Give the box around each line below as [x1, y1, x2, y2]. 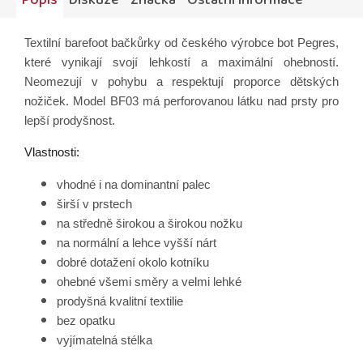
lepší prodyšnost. [24, 114, 115, 128]
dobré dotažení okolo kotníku [57, 256, 209, 270]
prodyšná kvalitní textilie [57, 295, 183, 309]
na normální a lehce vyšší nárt [57, 237, 216, 250]
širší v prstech [57, 198, 132, 211]
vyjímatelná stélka [57, 334, 152, 348]
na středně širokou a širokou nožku [57, 217, 242, 231]
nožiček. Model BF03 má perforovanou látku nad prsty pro [24, 95, 339, 109]
